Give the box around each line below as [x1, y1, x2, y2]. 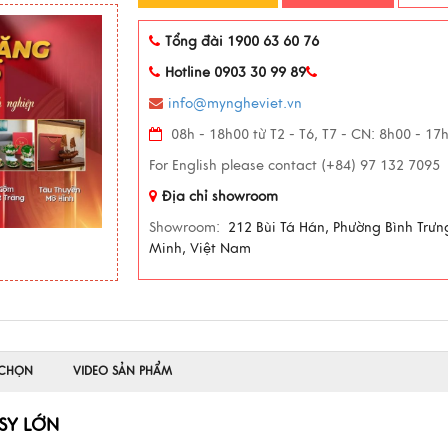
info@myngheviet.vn [168, 95, 303, 112]
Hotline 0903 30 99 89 [165, 64, 307, 81]
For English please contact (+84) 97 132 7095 [149, 157, 441, 174]
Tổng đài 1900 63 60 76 [165, 33, 320, 50]
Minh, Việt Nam [149, 240, 252, 257]
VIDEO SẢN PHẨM [73, 363, 172, 379]
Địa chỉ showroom [162, 188, 279, 205]
